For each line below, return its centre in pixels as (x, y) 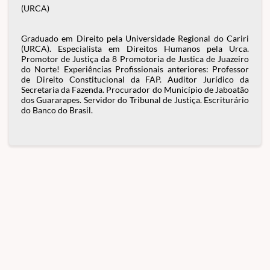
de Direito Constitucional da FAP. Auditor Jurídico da (135, 79)
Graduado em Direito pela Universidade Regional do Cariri (135, 38)
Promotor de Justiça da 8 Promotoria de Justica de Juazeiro (135, 59)
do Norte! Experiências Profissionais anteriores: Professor (135, 69)
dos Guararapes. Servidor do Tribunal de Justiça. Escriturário (135, 100)
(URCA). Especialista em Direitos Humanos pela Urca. (135, 49)
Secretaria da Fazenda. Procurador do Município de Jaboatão (135, 89)
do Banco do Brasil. (57, 110)
